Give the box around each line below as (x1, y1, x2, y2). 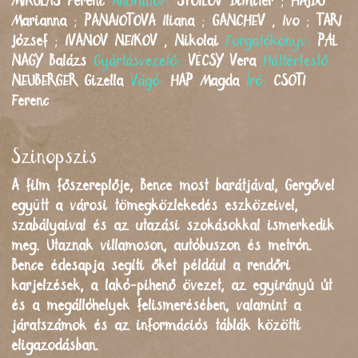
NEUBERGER (12, 74, 78, 88)
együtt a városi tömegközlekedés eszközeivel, (12, 199, 298, 213)
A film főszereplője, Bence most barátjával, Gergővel (12, 179, 335, 193)
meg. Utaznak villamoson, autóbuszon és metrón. (12, 239, 312, 253)
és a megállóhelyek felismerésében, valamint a (12, 299, 301, 312)
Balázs (50, 54, 87, 68)
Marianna (12, 14, 67, 28)
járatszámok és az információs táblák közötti (12, 319, 301, 332)
